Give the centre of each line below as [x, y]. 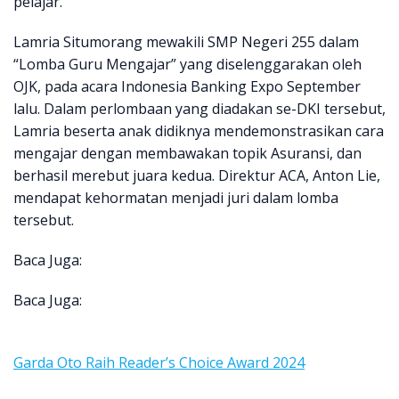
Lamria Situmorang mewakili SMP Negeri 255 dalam [186, 42]
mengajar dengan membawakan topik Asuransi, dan [187, 154]
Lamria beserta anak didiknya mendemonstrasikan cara [199, 131]
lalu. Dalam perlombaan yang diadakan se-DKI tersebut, [199, 109]
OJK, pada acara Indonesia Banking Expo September [187, 87]
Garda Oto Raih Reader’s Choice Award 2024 [159, 363]
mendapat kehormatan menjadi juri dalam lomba [176, 198]
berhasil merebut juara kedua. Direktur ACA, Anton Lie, [197, 176]
